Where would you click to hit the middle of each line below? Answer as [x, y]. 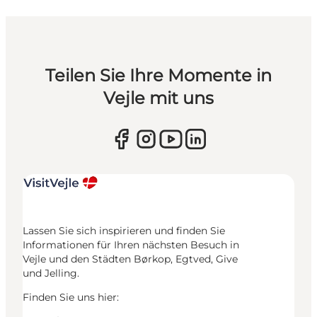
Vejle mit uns [158, 98]
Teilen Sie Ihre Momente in [158, 75]
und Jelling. [51, 273]
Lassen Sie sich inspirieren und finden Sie [124, 230]
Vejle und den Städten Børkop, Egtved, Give [130, 259]
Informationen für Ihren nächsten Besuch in [131, 244]
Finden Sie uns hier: [71, 297]
